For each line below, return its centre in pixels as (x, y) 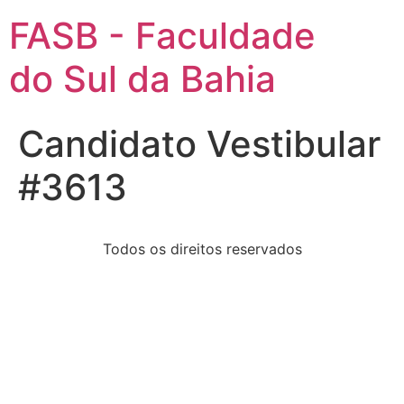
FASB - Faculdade (162, 36)
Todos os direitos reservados (202, 249)
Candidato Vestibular (199, 144)
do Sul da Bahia (142, 79)
